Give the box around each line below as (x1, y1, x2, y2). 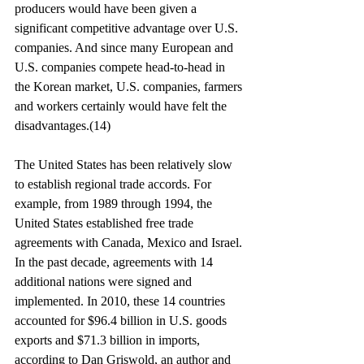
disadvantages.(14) (15, 119, 110, 132)
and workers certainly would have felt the (15, 99, 230, 113)
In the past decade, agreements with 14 (15, 255, 216, 269)
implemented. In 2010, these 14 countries (15, 294, 228, 308)
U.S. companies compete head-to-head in (15, 60, 228, 74)
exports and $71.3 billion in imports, (15, 333, 203, 347)
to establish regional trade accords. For (15, 177, 214, 191)
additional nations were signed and (15, 275, 195, 288)
